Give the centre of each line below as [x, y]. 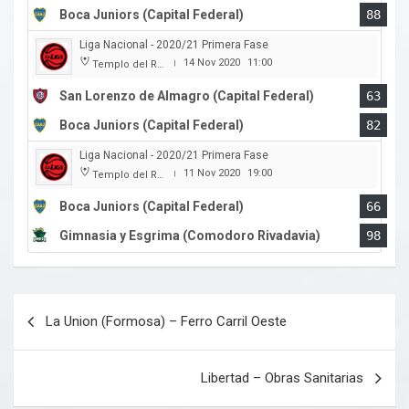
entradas [59, 366]
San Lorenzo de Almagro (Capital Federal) [187, 96]
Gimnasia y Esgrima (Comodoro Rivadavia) [190, 236]
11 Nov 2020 [212, 173]
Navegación [73, 308]
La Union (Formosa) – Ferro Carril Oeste [166, 322]
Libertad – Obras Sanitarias [282, 378]
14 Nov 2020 [212, 63]
